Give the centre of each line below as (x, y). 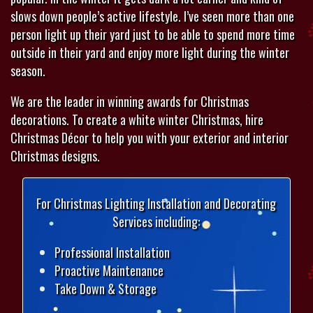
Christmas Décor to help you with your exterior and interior (150, 138)
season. (28, 71)
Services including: (156, 222)
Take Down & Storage (105, 289)
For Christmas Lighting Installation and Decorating (156, 204)
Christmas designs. (55, 156)
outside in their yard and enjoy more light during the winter (150, 53)
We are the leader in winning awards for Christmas (130, 102)
